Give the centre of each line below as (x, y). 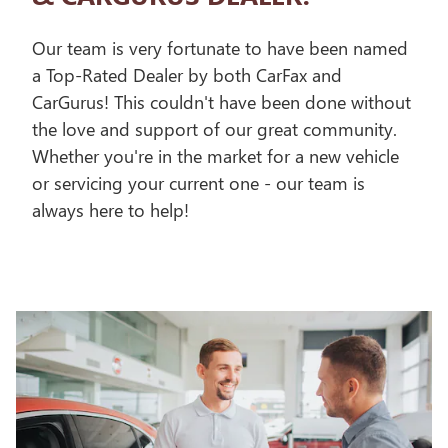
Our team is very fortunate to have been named (220, 47)
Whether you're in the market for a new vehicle (215, 155)
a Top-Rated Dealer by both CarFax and (187, 74)
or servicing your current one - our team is (198, 182)
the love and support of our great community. (214, 128)
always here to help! (113, 209)
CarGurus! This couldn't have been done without (221, 101)
